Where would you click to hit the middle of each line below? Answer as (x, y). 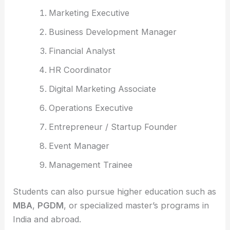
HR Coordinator (80, 70)
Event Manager (79, 146)
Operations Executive (91, 108)
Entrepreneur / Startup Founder (113, 127)
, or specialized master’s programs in (137, 205)
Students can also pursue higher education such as (115, 191)
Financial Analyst (82, 51)
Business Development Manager (112, 32)
